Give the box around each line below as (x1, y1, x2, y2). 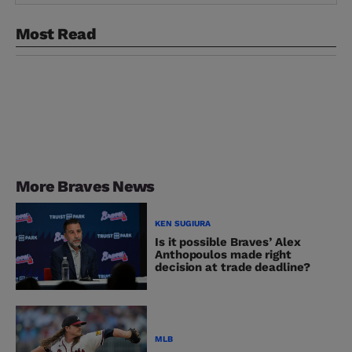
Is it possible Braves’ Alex (155, 234, 301, 249)
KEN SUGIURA (155, 218, 211, 229)
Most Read (16, 24, 96, 44)
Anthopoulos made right (155, 247, 292, 262)
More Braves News (16, 177, 155, 196)
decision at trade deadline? (155, 259, 310, 274)
